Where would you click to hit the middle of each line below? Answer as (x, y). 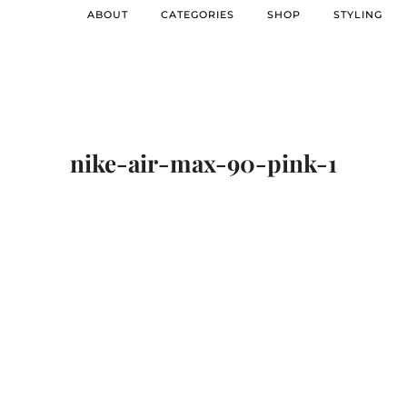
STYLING (358, 14)
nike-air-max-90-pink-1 (203, 163)
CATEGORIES (198, 14)
